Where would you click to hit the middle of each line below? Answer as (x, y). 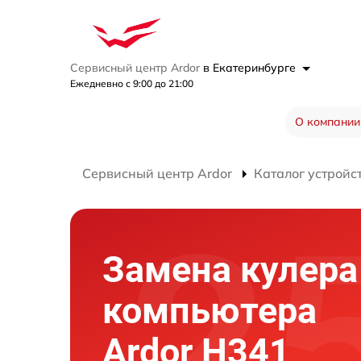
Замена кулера (230, 269)
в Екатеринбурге (251, 68)
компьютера (210, 310)
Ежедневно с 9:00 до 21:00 (132, 83)
